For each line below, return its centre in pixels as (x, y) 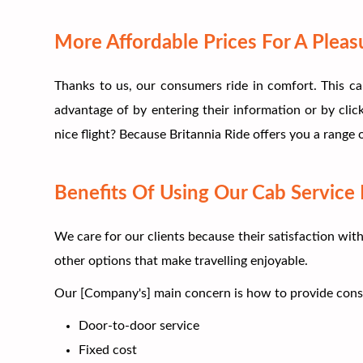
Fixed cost (108, 350)
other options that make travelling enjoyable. (181, 261)
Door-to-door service (139, 325)
